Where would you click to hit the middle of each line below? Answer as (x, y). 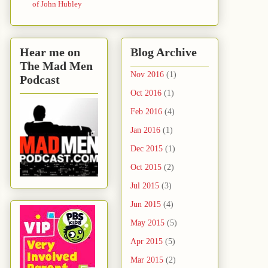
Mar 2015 (147, 260)
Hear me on (50, 52)
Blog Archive (164, 52)
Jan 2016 (145, 130)
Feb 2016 (146, 112)
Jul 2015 (145, 186)
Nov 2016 (147, 75)
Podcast (40, 80)
